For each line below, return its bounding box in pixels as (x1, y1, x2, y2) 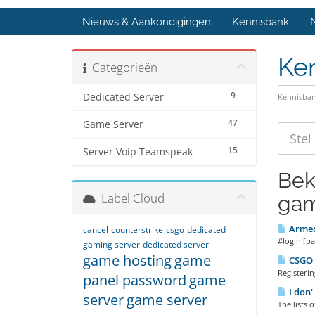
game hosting (83, 251, 172, 271)
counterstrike (111, 224, 163, 236)
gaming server (83, 238, 140, 251)
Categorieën (86, 59, 157, 76)
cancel (83, 224, 108, 236)
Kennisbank (232, 15, 289, 29)
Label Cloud (96, 190, 165, 207)
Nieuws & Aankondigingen (82, 15, 211, 29)
